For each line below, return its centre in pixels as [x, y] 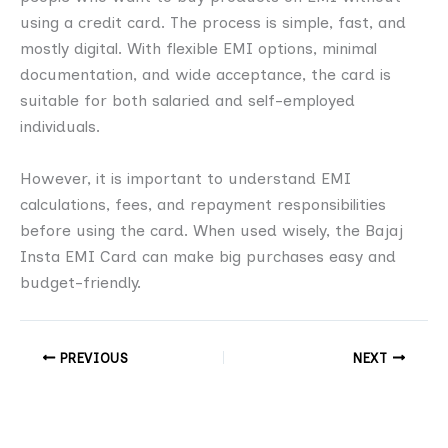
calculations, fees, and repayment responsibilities [203, 204]
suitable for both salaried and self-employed [187, 101]
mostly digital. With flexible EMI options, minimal [198, 49]
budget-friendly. [80, 282]
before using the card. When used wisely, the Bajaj [211, 230]
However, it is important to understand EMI [185, 178]
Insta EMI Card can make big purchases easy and [208, 256]
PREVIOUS [91, 357]
